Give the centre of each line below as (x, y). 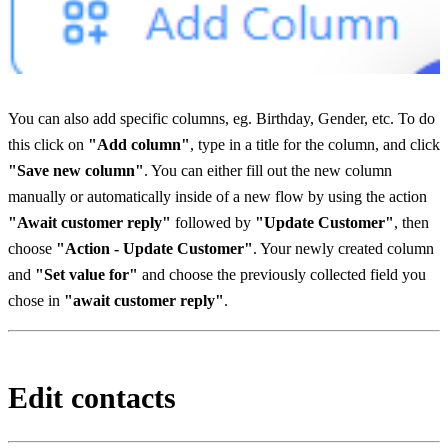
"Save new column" (76, 170)
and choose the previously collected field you (282, 274)
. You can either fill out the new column (268, 170)
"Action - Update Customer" (154, 248)
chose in (36, 300)
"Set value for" (86, 274)
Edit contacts (92, 397)
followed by (213, 222)
